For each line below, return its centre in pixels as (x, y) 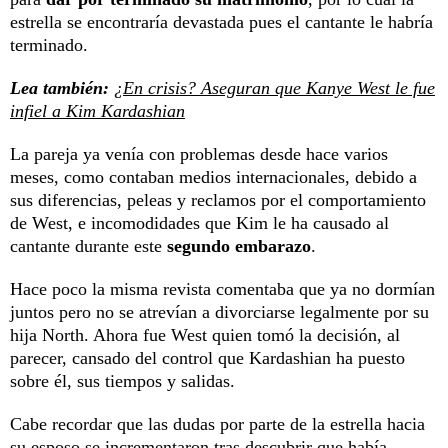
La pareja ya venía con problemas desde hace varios (199, 153)
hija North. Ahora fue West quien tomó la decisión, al (205, 334)
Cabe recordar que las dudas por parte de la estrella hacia (217, 423)
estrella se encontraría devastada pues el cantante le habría (221, 21)
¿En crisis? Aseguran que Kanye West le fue (274, 87)
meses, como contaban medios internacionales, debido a (213, 176)
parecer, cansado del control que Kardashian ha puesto (207, 357)
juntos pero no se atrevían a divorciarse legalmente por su (219, 311)
